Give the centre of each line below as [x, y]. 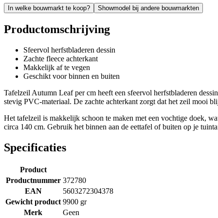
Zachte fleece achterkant [61, 58]
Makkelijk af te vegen [57, 67]
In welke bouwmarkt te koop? [49, 8]
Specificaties [35, 147]
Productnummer [33, 180]
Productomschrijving [57, 29]
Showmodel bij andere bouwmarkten [148, 8]
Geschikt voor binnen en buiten [72, 76]
